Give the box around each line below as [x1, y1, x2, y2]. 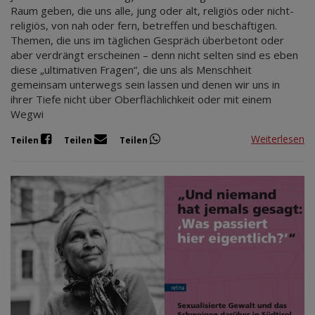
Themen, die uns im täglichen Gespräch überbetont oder [11, 32, 284, 47]
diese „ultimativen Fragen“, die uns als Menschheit [11, 62, 252, 77]
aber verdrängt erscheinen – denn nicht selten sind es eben [11, 47, 298, 62]
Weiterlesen [251, 132, 304, 146]
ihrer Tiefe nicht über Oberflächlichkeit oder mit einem [11, 91, 271, 106]
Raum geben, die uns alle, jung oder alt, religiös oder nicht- [11, 3, 294, 18]
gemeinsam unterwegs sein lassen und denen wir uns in [11, 77, 280, 91]
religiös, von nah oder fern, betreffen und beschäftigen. [11, 18, 277, 32]
